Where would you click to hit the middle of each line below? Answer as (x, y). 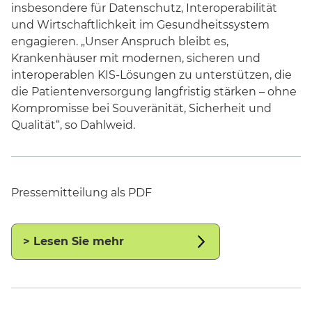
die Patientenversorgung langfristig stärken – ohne (154, 92)
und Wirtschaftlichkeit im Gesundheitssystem (140, 25)
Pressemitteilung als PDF (81, 193)
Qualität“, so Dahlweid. (73, 125)
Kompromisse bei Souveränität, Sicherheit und (141, 109)
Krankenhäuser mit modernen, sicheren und (136, 58)
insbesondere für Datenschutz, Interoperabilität (144, 8)
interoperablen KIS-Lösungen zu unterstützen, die (151, 75)
